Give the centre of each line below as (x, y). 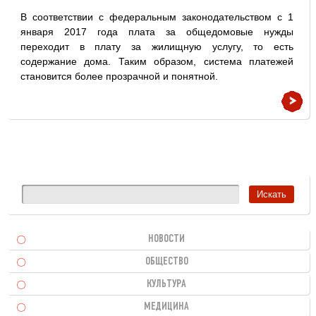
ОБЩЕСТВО (166, 262)
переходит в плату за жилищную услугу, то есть (157, 47)
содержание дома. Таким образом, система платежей (157, 61)
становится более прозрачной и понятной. (119, 76)
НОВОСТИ (167, 239)
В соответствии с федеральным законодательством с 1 (157, 17)
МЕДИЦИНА (167, 307)
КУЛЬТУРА (167, 284)
